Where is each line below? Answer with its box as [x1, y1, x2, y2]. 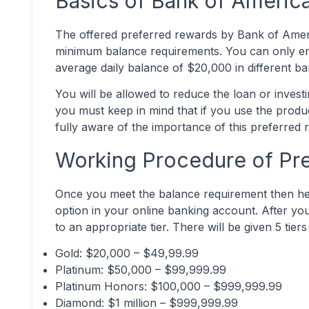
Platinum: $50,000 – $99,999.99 [55, 263, 226, 277]
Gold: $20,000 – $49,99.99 [55, 246, 199, 260]
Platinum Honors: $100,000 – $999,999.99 [55, 279, 282, 293]
